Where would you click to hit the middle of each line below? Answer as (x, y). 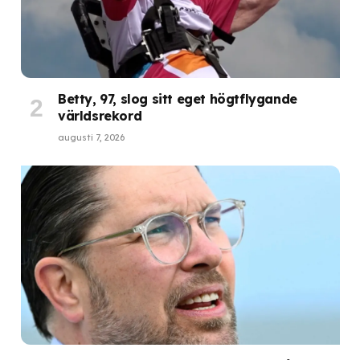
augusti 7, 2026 (91, 137)
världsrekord (100, 115)
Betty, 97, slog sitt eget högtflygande (178, 98)
